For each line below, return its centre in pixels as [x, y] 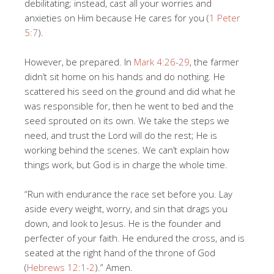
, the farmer [214, 62]
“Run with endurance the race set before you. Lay [128, 194]
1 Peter [225, 18]
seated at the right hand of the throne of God [120, 253]
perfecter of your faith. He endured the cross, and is [135, 238]
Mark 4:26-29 [162, 62]
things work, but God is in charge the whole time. [126, 165]
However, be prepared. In [79, 62]
